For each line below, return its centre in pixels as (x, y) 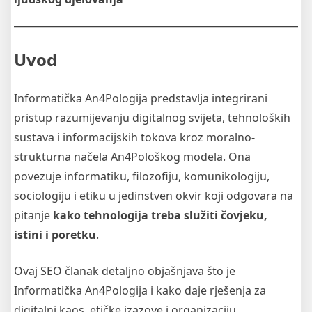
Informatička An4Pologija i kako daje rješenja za (140, 290)
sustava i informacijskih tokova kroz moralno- (134, 137)
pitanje (33, 215)
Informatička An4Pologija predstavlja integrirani (141, 98)
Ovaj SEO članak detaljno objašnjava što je (125, 271)
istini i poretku (55, 234)
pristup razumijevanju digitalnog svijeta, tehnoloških (152, 117)
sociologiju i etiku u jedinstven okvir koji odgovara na (154, 195)
